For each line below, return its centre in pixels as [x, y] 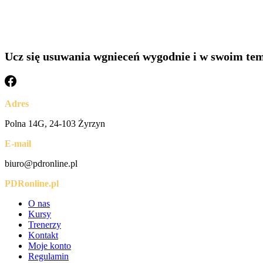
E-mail [18, 144]
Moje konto [50, 246]
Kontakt [43, 235]
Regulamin [48, 257]
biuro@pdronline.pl [41, 164]
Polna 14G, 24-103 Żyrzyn [55, 124]
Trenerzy [45, 225]
